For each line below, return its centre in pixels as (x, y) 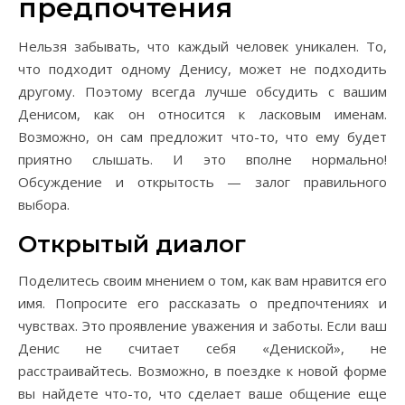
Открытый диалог (132, 244)
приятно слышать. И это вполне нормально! (202, 159)
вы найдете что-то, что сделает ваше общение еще (202, 393)
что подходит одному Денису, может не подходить (202, 69)
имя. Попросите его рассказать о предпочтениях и (202, 303)
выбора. (44, 204)
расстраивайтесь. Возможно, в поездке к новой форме (202, 371)
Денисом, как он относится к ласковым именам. (202, 114)
